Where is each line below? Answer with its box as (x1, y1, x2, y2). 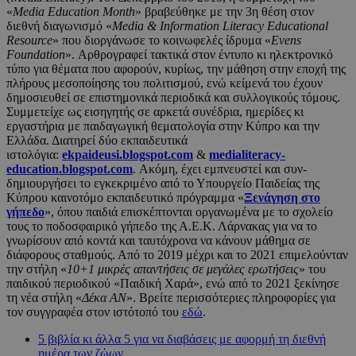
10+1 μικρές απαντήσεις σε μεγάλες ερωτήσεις (67, 261, 299, 276)
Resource (6, 33, 52, 47)
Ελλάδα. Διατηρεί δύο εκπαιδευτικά (6, 133, 188, 147)
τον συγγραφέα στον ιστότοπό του (6, 304, 182, 319)
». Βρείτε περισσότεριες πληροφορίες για (126, 290, 335, 304)
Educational (267, 18, 328, 33)
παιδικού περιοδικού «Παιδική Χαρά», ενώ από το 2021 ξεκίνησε (6, 276, 339, 290)
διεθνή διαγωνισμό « (6, 18, 112, 33)
